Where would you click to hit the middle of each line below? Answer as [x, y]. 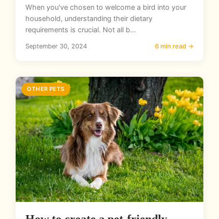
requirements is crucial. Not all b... [81, 30]
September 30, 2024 [56, 46]
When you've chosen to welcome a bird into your [106, 7]
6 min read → [174, 46]
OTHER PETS [46, 89]
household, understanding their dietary [89, 19]
